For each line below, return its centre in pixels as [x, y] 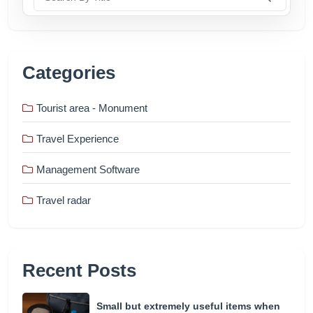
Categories [69, 72]
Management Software [88, 169]
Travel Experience [78, 138]
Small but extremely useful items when [188, 306]
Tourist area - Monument [92, 108]
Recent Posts [79, 270]
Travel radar [64, 200]
